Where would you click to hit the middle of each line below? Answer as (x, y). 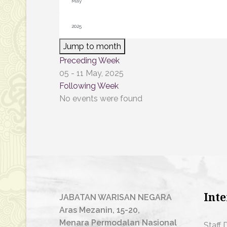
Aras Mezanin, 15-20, (100, 210)
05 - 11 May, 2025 (91, 73)
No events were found (101, 99)
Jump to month (92, 46)
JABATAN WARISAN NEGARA (116, 197)
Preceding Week (89, 61)
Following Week (89, 86)
